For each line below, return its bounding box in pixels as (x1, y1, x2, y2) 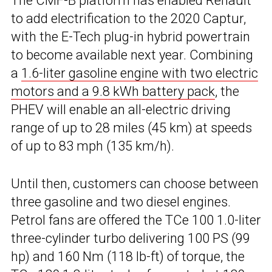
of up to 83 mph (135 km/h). (11, 138, 174, 154)
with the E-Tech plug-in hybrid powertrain (11, 29, 250, 45)
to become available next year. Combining (11, 47, 253, 63)
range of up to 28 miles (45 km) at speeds (11, 120, 252, 136)
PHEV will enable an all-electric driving (11, 102, 231, 118)
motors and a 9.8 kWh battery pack (11, 84, 215, 100)
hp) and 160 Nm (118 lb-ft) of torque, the (11, 249, 245, 265)
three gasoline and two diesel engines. (11, 194, 231, 210)
